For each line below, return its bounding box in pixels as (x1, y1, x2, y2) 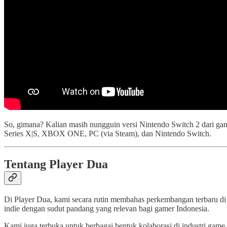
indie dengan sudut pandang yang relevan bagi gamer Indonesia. (4, 204, 209, 213)
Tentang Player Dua (4, 157, 108, 171)
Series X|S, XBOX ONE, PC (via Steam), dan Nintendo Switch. (4, 129, 211, 138)
